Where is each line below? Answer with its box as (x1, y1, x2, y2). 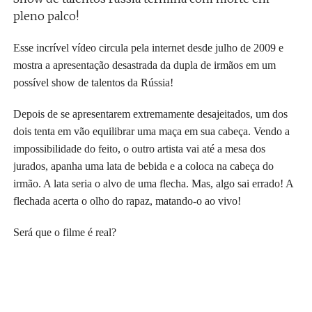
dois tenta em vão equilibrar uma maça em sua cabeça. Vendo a (13, 125, 290, 137)
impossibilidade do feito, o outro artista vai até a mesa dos (13, 143, 265, 155)
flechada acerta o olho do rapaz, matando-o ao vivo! (13, 195, 241, 207)
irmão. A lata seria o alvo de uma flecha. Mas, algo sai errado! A (13, 178, 293, 189)
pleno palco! (13, 9, 79, 23)
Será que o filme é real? (13, 226, 116, 238)
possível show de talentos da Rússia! (13, 77, 173, 88)
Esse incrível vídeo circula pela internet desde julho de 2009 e (13, 42, 283, 54)
